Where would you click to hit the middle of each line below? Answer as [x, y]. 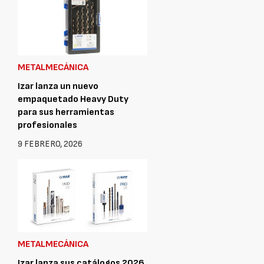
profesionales [47, 125]
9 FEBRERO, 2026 [50, 144]
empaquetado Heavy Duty [73, 99]
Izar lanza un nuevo [58, 86]
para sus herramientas [66, 112]
